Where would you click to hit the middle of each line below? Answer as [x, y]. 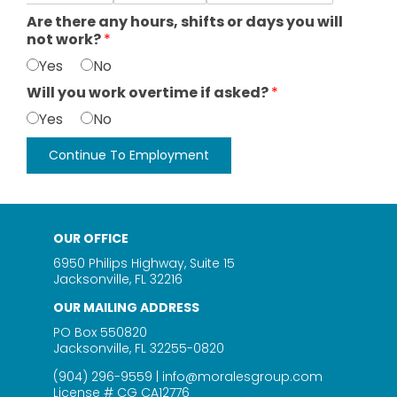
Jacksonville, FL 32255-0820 [139, 348]
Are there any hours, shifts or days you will [185, 22]
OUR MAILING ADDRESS [126, 307]
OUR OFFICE [91, 238]
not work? [65, 39]
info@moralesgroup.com [242, 377]
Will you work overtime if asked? [149, 93]
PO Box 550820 [100, 332]
